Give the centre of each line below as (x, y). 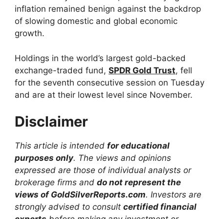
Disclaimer (51, 121)
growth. (30, 33)
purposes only (44, 158)
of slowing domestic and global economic (96, 21)
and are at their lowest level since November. (104, 95)
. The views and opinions (122, 158)
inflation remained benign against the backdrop (108, 9)
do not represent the (139, 182)
